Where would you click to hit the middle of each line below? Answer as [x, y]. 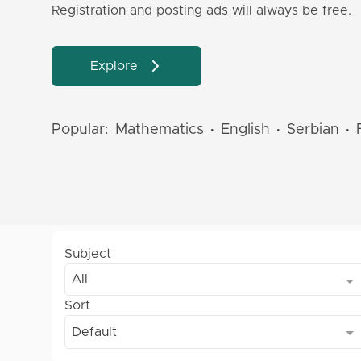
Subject [88, 254]
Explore [114, 66]
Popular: [80, 130]
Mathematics [160, 130]
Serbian [313, 130]
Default [94, 332]
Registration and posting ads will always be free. [201, 10]
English [245, 130]
